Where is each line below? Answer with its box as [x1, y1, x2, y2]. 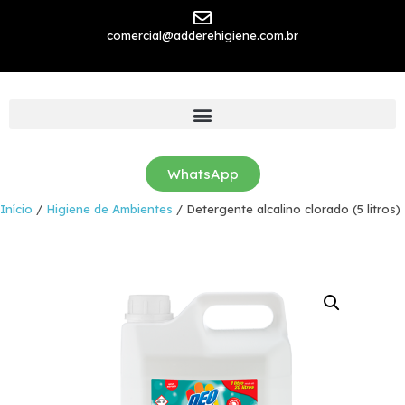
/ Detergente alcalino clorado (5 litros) [173, 202, 400, 216]
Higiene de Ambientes [46, 202, 173, 216]
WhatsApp [166, 165, 239, 183]
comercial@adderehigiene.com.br [107, 28, 298, 42]
